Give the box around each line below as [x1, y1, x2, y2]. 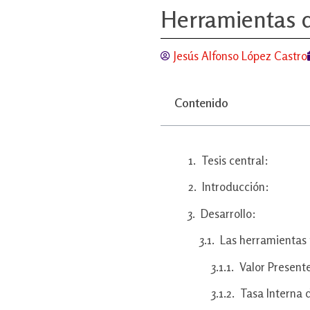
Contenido [174, 94, 228, 110]
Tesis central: [201, 152, 268, 167]
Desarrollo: [201, 206, 256, 221]
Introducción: [202, 179, 269, 194]
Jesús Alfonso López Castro [174, 48, 307, 63]
